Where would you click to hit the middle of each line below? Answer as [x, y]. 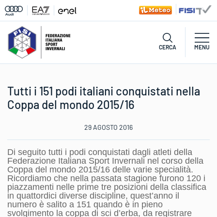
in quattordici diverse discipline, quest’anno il [93, 196]
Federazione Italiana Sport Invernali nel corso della [105, 161]
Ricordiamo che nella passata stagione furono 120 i [106, 178]
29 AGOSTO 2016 [108, 127]
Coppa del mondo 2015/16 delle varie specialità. [100, 170]
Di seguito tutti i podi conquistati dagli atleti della [100, 152]
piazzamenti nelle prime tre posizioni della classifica [107, 187]
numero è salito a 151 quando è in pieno [85, 204]
